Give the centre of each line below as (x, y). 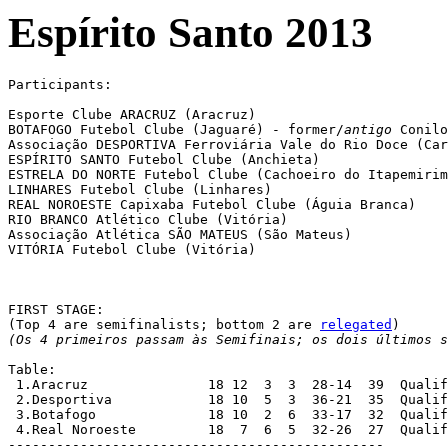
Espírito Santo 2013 (190, 32)
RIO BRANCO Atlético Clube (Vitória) (148, 219)
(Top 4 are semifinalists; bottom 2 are (164, 324)
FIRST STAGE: (56, 309)
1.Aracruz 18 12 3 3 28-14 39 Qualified (52, 384)
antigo (368, 129)
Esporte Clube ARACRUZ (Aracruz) (132, 114)
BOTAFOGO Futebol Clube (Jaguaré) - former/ (176, 129)
